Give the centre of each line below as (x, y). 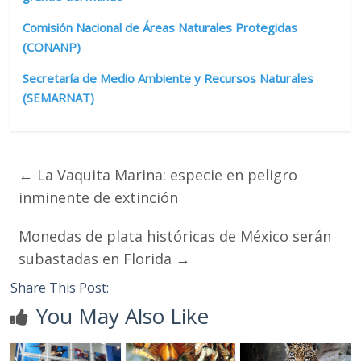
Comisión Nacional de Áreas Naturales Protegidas (160, 27)
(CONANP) (52, 46)
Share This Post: (60, 287)
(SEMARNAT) (59, 97)
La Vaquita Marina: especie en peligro (166, 174)
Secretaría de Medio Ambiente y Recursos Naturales (168, 78)
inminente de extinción (99, 197)
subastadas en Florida (98, 258)
